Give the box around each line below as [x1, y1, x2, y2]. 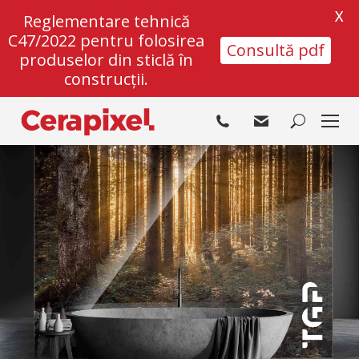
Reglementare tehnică [22, 10, 190, 32]
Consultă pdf [227, 39, 325, 61]
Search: [291, 115, 341, 134]
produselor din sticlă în [19, 49, 193, 71]
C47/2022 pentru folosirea [8, 30, 204, 51]
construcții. [64, 68, 148, 90]
